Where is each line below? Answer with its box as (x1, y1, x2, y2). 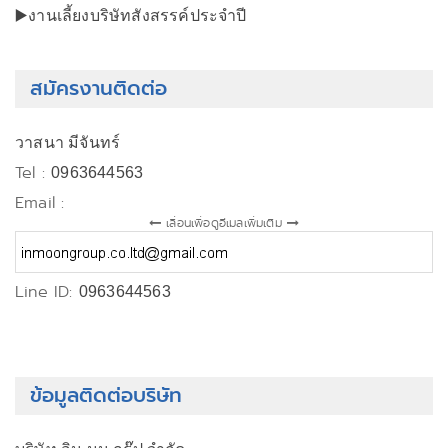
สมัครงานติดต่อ (30, 74, 167, 103)
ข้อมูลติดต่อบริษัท (30, 381, 182, 410)
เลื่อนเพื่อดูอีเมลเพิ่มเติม (161, 214, 287, 231)
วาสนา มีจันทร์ (15, 134, 121, 151)
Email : (15, 191, 65, 214)
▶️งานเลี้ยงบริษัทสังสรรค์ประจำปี (15, 7, 247, 24)
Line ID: (15, 280, 79, 303)
